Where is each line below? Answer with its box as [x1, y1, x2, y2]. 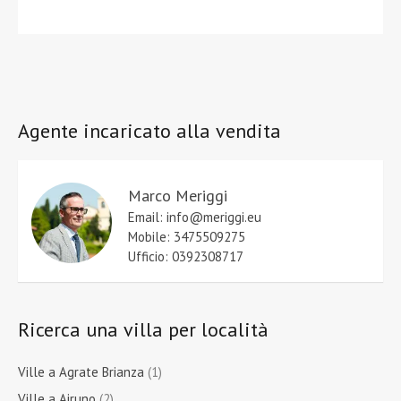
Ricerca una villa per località [18, 317, 269, 343]
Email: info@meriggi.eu [128, 209, 261, 226]
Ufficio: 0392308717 [128, 248, 243, 266]
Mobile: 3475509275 [128, 228, 245, 246]
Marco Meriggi [128, 185, 227, 207]
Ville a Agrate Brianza [18, 363, 144, 381]
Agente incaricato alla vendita [18, 118, 281, 144]
